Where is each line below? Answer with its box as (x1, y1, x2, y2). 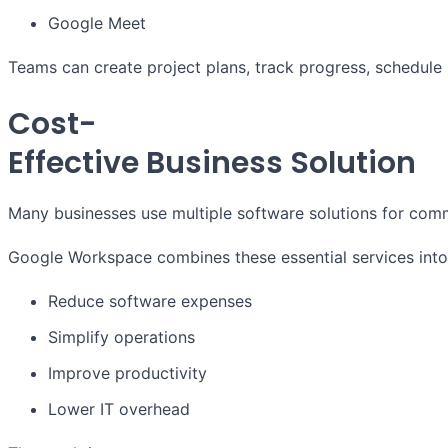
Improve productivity (48, 363, 207, 384)
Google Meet (48, 13, 146, 34)
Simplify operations (48, 327, 195, 348)
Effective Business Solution (8, 142, 416, 185)
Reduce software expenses (48, 291, 252, 312)
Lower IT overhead (48, 399, 190, 420)
